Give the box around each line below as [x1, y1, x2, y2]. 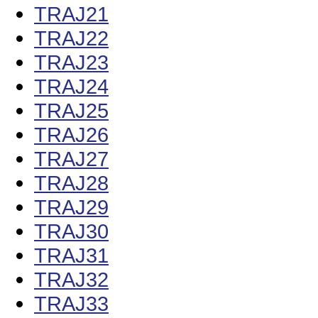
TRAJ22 [34, 26, 109, 50]
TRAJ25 [34, 99, 109, 123]
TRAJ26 [34, 123, 109, 147]
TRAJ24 [34, 75, 109, 99]
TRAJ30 [34, 219, 109, 243]
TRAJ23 [34, 50, 109, 75]
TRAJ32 [34, 268, 109, 292]
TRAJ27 [34, 147, 109, 171]
